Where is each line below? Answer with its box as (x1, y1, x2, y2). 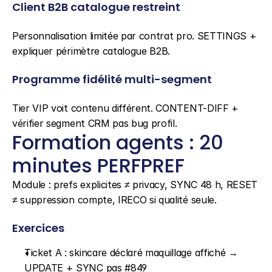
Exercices (12, 220, 64, 236)
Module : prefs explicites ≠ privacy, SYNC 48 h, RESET (12, 178, 258, 191)
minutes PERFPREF (12, 152, 185, 179)
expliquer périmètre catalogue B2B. (12, 45, 171, 57)
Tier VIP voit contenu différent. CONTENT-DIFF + (12, 102, 239, 114)
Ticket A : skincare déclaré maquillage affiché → (24, 246, 238, 259)
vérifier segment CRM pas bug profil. (12, 117, 177, 129)
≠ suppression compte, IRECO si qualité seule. (12, 194, 217, 206)
